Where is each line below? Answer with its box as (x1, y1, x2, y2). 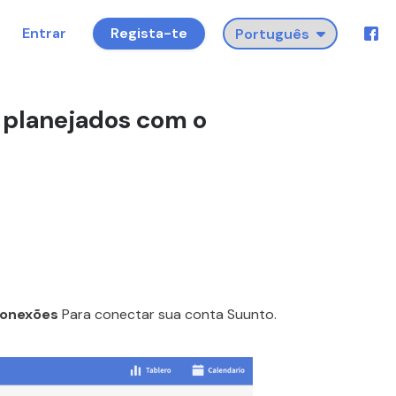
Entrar (22, 24, 66, 42)
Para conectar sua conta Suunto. (58, 304, 277, 324)
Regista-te (110, 24, 187, 42)
